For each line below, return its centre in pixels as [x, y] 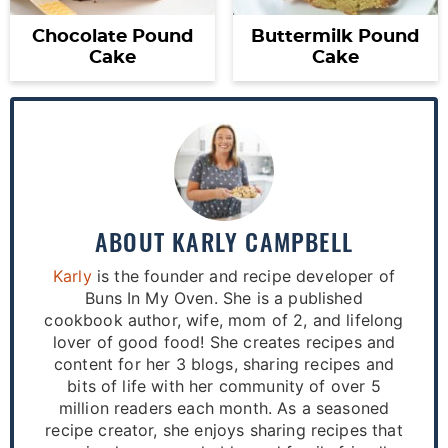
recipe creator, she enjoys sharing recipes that [224, 430]
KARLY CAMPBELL [262, 241]
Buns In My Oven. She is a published [224, 298]
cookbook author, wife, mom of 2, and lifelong [224, 320]
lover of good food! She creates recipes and [224, 342]
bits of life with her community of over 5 [224, 386]
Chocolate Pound [113, 37]
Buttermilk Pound [335, 37]
